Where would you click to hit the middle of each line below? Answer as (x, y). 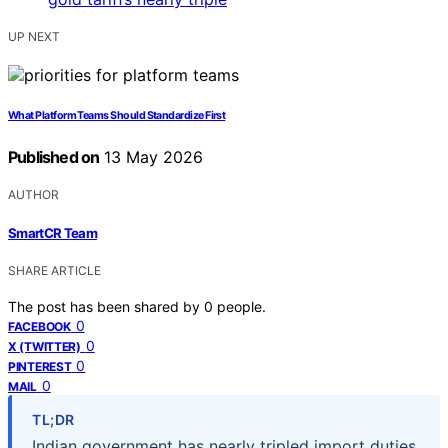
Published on (54, 157)
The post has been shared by (106, 306)
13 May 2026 (151, 157)
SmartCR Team (53, 232)
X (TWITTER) (44, 346)
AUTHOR (33, 195)
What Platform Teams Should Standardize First (117, 116)
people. (241, 306)
